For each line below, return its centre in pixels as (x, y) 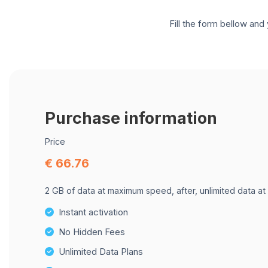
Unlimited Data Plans (101, 252)
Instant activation (93, 212)
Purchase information (131, 118)
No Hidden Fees (92, 232)
